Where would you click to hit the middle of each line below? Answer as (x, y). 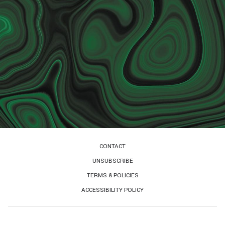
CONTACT (113, 147)
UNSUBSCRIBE (113, 161)
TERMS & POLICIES (113, 176)
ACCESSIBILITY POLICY (113, 190)
